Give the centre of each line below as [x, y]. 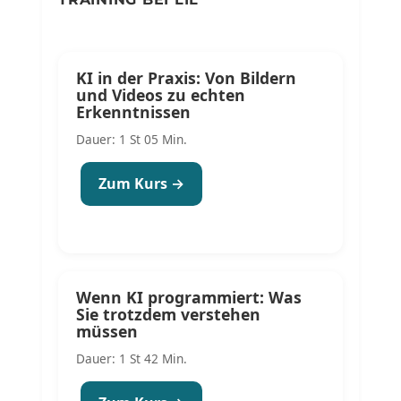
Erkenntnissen [134, 111]
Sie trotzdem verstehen [169, 314]
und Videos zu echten [161, 94]
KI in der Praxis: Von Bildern [187, 77]
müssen [107, 331]
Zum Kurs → [142, 183]
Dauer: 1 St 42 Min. [132, 358]
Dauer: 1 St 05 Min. [132, 139]
